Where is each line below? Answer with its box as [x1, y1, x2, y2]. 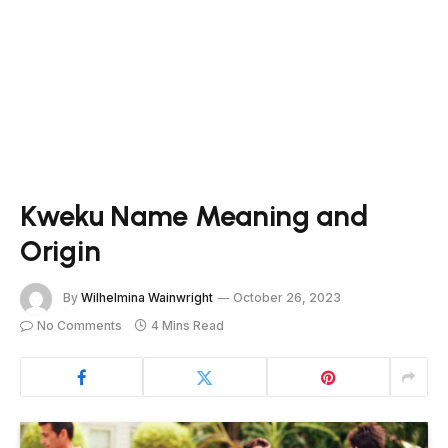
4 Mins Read [151, 318, 224, 333]
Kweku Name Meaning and [20, 198, 368, 233]
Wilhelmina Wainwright [81, 290, 213, 306]
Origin [20, 233, 101, 268]
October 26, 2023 [233, 290, 341, 306]
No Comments [37, 318, 122, 333]
